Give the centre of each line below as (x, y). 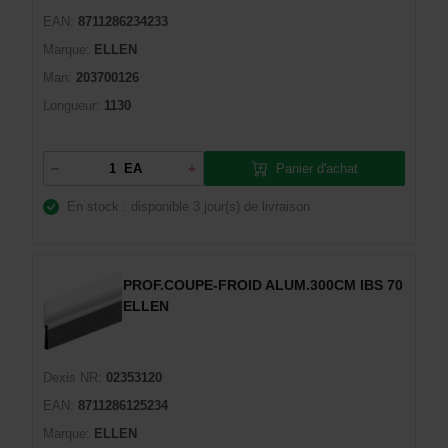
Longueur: (71, 105)
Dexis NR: (72, 377)
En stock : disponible (128, 206)
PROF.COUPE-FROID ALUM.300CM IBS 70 (263, 285)
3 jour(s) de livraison (251, 206)
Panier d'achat (316, 168)
